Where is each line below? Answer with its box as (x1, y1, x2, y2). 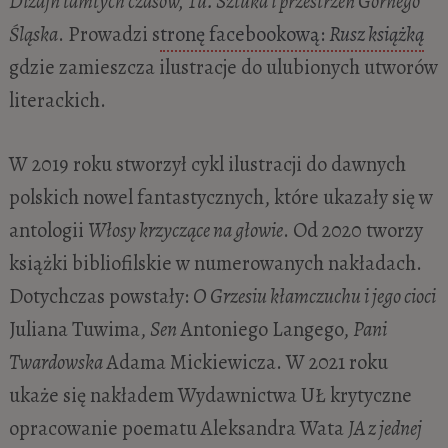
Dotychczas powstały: (8, 281, 193, 310)
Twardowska (8, 347, 103, 376)
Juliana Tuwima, (8, 314, 150, 343)
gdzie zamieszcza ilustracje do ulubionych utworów (8, 52, 438, 81)
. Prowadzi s (57, 19, 160, 48)
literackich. (8, 85, 106, 114)
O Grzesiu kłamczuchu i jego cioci (192, 281, 436, 310)
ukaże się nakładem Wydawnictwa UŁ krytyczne (8, 380, 412, 409)
